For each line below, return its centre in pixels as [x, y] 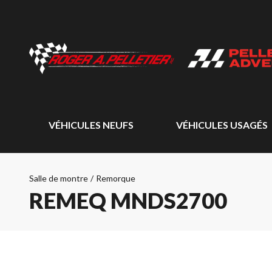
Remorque [116, 178]
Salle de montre [59, 178]
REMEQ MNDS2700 [128, 200]
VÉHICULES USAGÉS [222, 125]
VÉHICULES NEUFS [91, 125]
